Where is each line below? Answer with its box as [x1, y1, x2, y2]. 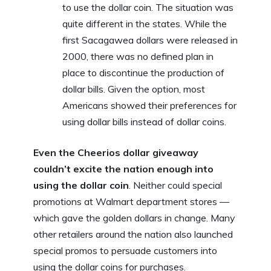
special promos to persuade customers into [33, 244, 217, 256]
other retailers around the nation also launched [33, 227, 233, 240]
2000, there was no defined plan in [62, 50, 214, 62]
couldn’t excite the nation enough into [33, 162, 214, 175]
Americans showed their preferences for [62, 99, 237, 111]
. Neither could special [129, 178, 222, 191]
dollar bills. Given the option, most [62, 82, 205, 95]
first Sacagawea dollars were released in [62, 33, 238, 46]
